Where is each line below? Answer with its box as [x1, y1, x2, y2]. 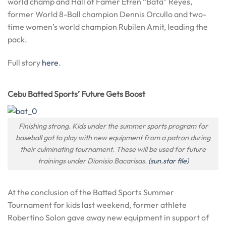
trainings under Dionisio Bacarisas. [37, 156, 148, 166]
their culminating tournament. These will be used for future [20, 145, 206, 154]
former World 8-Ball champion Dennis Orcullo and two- [8, 9, 206, 20]
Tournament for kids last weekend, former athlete [8, 199, 187, 210]
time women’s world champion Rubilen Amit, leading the [8, 22, 208, 32]
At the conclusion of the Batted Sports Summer [8, 187, 174, 197]
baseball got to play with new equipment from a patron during [16, 133, 210, 143]
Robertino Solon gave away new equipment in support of [8, 212, 209, 222]
